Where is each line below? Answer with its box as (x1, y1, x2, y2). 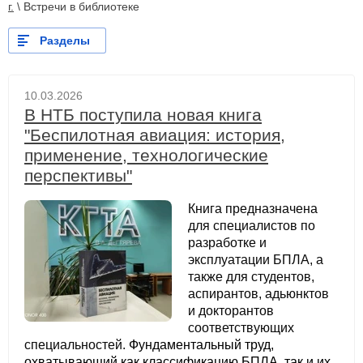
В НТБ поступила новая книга (24, 105, 262, 125)
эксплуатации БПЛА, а (187, 253, 323, 267)
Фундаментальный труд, (129, 338, 274, 352)
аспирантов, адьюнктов (187, 287, 329, 301)
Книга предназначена (187, 202, 318, 216)
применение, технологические (24, 146, 268, 165)
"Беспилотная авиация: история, (24, 126, 285, 145)
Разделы (39, 34, 90, 48)
